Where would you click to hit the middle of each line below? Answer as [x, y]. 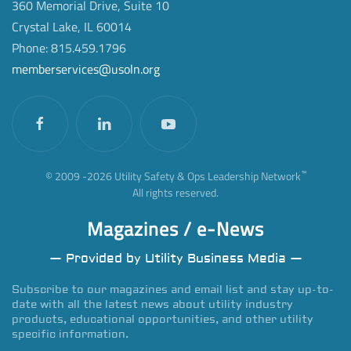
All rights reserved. [175, 193]
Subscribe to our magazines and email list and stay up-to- [173, 290]
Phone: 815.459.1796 [69, 48]
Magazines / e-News [175, 229]
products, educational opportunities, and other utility [163, 320]
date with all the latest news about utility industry [152, 305]
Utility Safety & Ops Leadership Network [206, 176]
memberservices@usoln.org [86, 69]
